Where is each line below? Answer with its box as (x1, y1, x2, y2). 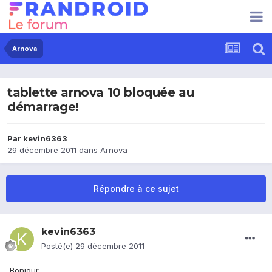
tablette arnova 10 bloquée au (7, 85, 194, 100)
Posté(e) (41, 241, 75, 251)
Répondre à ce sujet (93, 183, 179, 194)
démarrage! (7, 100, 79, 115)
